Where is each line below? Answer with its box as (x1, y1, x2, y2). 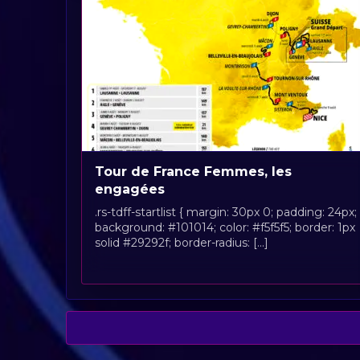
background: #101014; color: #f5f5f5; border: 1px (95, 219, 355, 235)
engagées (95, 181, 165, 197)
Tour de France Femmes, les (95, 163, 292, 179)
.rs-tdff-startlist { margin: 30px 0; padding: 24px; (95, 204, 357, 219)
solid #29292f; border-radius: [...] (95, 235, 268, 250)
